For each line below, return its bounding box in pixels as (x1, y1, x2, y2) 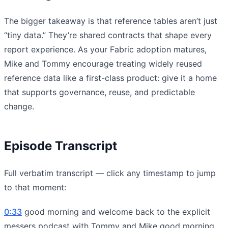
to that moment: (4, 182, 66, 192)
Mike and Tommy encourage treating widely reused (4, 58, 202, 69)
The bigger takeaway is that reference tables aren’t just (4, 15, 217, 26)
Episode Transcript (4, 138, 117, 153)
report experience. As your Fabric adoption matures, (4, 44, 207, 54)
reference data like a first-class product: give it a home (4, 72, 217, 83)
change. (4, 101, 34, 111)
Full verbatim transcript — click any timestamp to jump (4, 167, 216, 178)
